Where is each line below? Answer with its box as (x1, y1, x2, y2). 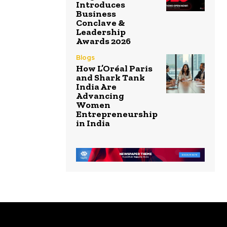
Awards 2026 (76, 35, 131, 47)
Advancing (76, 90, 124, 102)
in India (76, 118, 110, 129)
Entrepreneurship (76, 108, 158, 120)
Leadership (76, 26, 126, 38)
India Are (76, 81, 117, 93)
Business (76, 8, 116, 20)
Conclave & (76, 17, 125, 29)
